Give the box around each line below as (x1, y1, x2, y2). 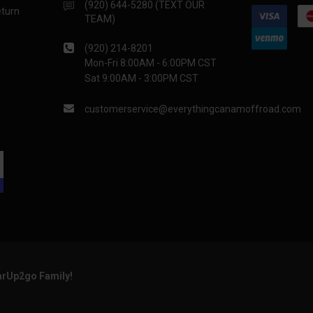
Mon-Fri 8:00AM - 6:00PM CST (85, 57, 217, 69)
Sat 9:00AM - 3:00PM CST (85, 73, 199, 85)
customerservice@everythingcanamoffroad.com (85, 103, 302, 115)
